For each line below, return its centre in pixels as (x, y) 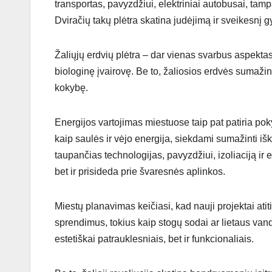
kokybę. (71, 88)
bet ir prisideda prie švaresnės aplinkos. (140, 172)
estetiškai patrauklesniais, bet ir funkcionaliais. (154, 239)
